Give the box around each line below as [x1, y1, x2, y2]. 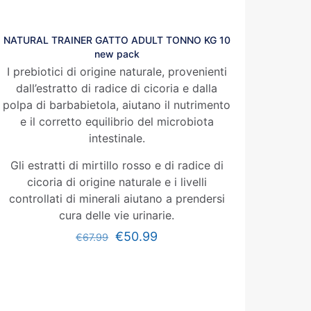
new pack [94, 48, 140, 60]
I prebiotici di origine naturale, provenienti [6, 65, 227, 78]
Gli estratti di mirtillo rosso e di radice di [10, 158, 224, 172]
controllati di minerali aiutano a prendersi [8, 192, 225, 205]
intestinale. [88, 131, 145, 145]
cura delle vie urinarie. [59, 208, 175, 222]
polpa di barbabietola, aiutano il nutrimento [3, 98, 231, 112]
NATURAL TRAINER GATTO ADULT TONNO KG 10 [3, 34, 230, 46]
